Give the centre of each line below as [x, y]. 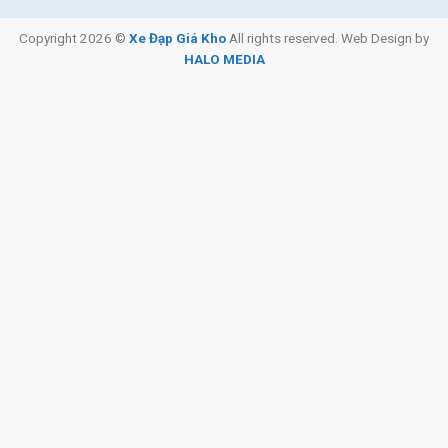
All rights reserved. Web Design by [327, 37]
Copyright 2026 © [74, 37]
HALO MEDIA [224, 58]
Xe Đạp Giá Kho [177, 37]
